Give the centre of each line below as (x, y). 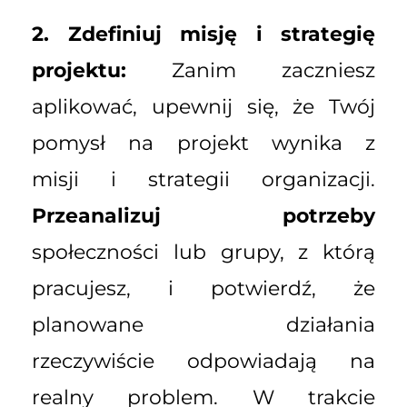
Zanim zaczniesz (251, 70)
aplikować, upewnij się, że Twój (203, 106)
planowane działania (203, 324)
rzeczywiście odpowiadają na (203, 361)
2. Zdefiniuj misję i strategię (203, 34)
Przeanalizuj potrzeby (203, 215)
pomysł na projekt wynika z (203, 143)
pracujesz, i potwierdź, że (203, 288)
